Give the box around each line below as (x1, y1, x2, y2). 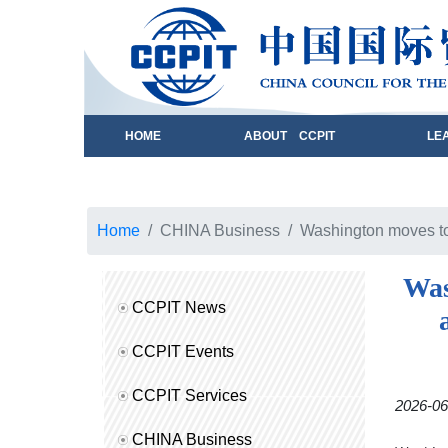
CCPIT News (132, 299, 226, 316)
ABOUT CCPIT (244, 129, 336, 143)
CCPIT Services (132, 387, 247, 404)
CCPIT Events (132, 343, 234, 360)
